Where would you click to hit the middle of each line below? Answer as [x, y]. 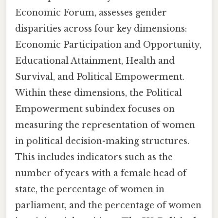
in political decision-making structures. [102, 141]
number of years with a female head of [101, 173]
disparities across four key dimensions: [101, 28]
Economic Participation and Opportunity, [108, 45]
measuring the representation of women [105, 125]
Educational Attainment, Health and [95, 61]
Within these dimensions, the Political [99, 93]
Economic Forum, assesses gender [91, 12]
